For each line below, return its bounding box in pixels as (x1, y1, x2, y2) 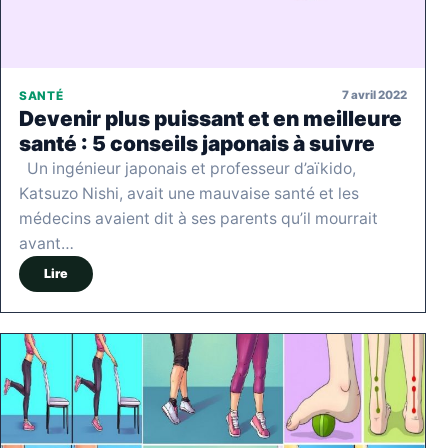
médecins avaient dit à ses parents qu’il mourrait (19, 208, 378, 228)
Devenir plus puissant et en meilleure (19, 105, 402, 131)
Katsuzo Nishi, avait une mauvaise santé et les (19, 183, 359, 203)
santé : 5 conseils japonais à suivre (19, 130, 375, 156)
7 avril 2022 (342, 88, 407, 103)
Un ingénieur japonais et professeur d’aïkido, (19, 158, 356, 178)
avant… (19, 233, 74, 253)
